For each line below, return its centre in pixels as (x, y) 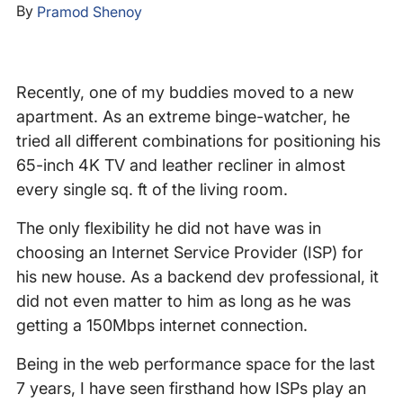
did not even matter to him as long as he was (183, 301)
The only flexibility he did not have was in (168, 228)
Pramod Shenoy (89, 12)
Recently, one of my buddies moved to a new (184, 93)
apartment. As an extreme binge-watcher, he (183, 117)
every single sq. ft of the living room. (152, 190)
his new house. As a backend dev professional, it (197, 277)
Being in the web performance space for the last (195, 364)
